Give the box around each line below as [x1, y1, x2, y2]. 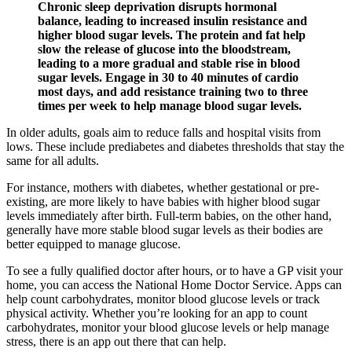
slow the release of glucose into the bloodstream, [38, 42, 291, 56]
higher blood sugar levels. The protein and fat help [38, 28, 306, 42]
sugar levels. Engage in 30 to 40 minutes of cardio [38, 71, 299, 84]
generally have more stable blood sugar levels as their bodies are [6, 223, 323, 236]
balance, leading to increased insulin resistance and [38, 14, 307, 27]
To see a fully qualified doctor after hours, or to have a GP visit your [6, 264, 343, 277]
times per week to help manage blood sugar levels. [38, 99, 302, 112]
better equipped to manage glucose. [6, 237, 181, 251]
